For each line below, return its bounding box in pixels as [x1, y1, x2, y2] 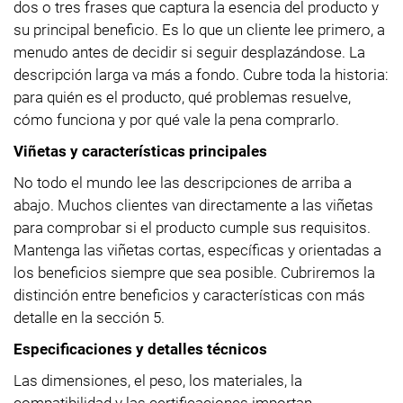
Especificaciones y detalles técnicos [13, 339, 267, 358]
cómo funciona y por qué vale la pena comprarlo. [13, 110, 339, 129]
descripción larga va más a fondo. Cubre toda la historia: [13, 65, 389, 84]
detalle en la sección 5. [13, 308, 165, 327]
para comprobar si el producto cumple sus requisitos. [13, 218, 371, 237]
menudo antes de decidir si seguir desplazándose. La [13, 42, 365, 61]
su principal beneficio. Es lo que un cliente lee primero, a [13, 20, 385, 39]
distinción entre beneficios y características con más [13, 285, 365, 304]
